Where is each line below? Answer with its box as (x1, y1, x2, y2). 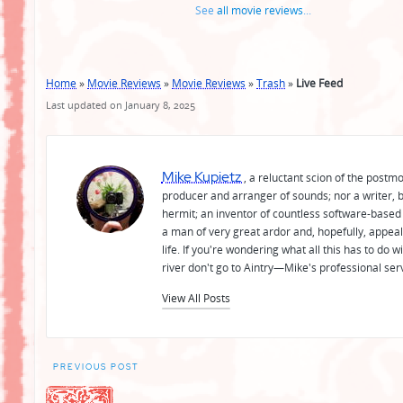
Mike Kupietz (161, 166, 244, 186)
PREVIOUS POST (53, 361, 139, 372)
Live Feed (296, 76, 343, 92)
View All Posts (161, 290, 230, 306)
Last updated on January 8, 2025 (46, 97, 195, 112)
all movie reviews (216, 3, 303, 19)
